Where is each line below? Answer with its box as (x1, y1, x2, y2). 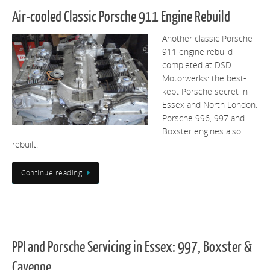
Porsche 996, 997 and (162, 113, 245, 124)
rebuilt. (12, 139, 38, 151)
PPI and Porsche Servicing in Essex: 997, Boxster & (12, 239, 252, 256)
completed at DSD (162, 60, 231, 71)
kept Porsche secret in (162, 86, 248, 98)
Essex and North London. (162, 99, 257, 111)
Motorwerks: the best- (162, 73, 246, 84)
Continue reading (21, 167, 82, 178)
